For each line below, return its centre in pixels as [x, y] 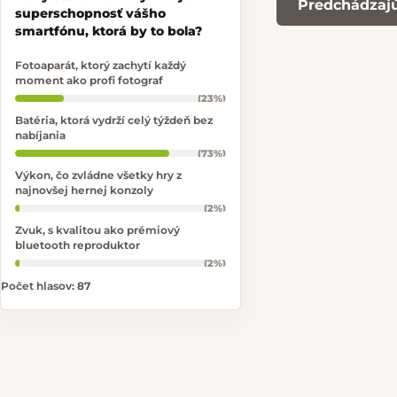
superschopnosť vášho [90, 14]
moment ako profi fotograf [89, 81]
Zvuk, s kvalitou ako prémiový [97, 230]
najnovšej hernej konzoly [84, 191]
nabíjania [40, 136]
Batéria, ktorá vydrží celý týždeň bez [114, 121]
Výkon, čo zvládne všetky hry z [98, 175]
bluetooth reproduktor [78, 245]
